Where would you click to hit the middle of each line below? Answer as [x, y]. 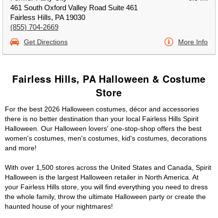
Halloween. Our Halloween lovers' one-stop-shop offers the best [103, 128]
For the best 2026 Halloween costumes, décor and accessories [102, 109]
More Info [193, 42]
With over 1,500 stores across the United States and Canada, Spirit [108, 167]
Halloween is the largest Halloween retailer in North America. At [102, 177]
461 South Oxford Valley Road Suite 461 [74, 8]
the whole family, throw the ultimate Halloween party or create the [105, 197]
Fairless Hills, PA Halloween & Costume [109, 79]
